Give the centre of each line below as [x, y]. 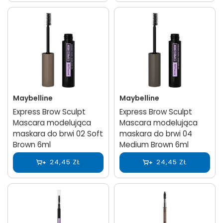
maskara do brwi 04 [156, 133]
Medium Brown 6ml [154, 144]
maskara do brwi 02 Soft [58, 133]
